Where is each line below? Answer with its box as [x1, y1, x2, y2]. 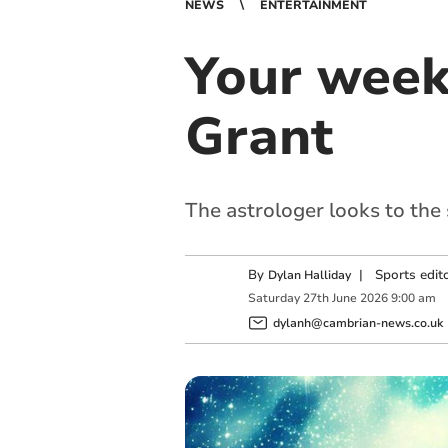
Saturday [247, 290, 300, 307]
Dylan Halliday [267, 267, 351, 283]
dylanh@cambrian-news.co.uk [272, 314, 443, 331]
